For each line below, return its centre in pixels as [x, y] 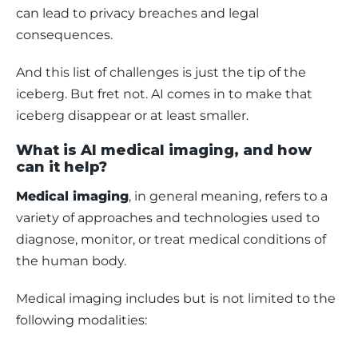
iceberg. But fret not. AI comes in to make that [166, 94]
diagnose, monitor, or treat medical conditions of [173, 239]
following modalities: [82, 320]
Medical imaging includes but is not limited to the [177, 298]
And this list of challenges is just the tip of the [163, 72]
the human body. [73, 261]
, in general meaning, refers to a [230, 196]
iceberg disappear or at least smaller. [134, 115]
